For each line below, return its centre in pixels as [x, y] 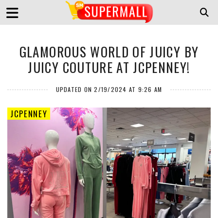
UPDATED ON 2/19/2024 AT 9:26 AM [109, 89]
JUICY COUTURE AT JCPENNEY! [109, 67]
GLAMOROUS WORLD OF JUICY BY [109, 52]
